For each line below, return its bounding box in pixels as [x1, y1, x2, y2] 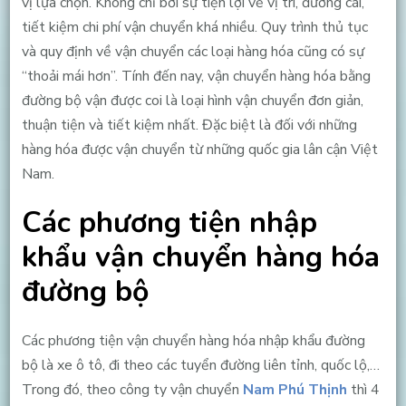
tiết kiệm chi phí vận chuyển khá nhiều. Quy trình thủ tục [21, 16, 368, 37]
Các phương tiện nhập [21, 203, 317, 243]
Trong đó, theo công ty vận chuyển [21, 379, 243, 400]
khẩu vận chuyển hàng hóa [21, 237, 380, 277]
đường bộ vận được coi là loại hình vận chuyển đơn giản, [21, 90, 363, 111]
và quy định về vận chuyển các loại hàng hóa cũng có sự [21, 41, 364, 62]
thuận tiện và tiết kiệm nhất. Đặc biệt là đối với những [21, 114, 357, 135]
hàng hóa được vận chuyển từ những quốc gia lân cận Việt [21, 139, 378, 159]
